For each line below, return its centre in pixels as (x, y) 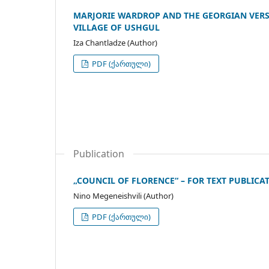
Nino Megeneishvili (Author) (123, 196)
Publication (99, 154)
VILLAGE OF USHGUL (116, 28)
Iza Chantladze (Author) (115, 43)
